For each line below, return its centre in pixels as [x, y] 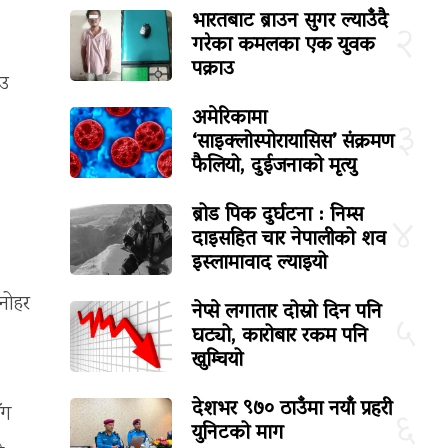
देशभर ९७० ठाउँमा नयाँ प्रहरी [292, 409]
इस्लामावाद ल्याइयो [260, 263]
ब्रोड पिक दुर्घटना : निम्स [278, 215]
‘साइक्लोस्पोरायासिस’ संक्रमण [293, 142]
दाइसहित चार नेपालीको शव [289, 239]
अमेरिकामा [230, 118]
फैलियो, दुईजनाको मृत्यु [274, 166]
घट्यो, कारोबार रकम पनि [280, 336]
